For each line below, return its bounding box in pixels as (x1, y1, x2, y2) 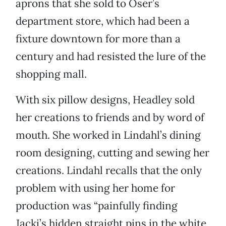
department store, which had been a (16, 14, 190, 28)
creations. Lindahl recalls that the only (16, 163, 202, 178)
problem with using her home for (16, 181, 175, 195)
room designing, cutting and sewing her (16, 146, 209, 160)
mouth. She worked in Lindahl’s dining (16, 128, 201, 142)
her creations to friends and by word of (16, 110, 204, 125)
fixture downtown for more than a (16, 32, 181, 46)
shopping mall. (16, 67, 87, 81)
